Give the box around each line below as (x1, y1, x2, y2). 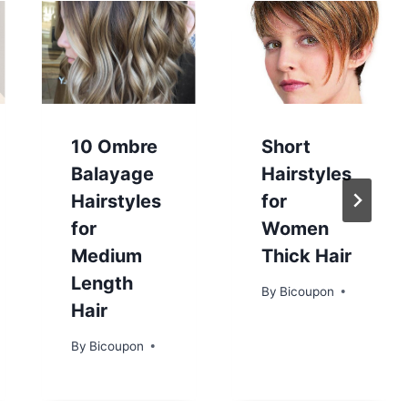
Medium (70, 244, 142, 267)
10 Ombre (70, 135, 158, 158)
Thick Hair (260, 244, 352, 267)
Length (70, 271, 133, 294)
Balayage (70, 162, 154, 185)
